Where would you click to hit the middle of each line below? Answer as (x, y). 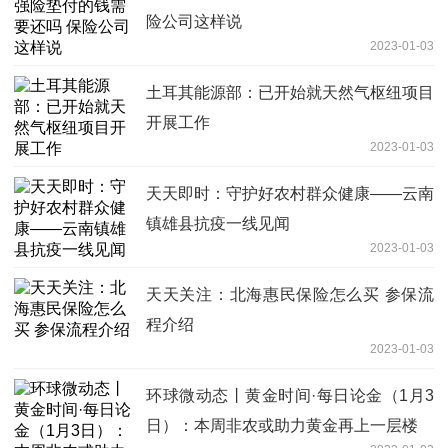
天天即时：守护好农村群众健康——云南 (290, 194)
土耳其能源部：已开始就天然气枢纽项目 (290, 93)
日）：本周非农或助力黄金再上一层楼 (282, 426)
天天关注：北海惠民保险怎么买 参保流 (290, 295)
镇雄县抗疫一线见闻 (218, 224)
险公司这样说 (194, 22)
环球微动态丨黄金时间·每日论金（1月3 (290, 396)
